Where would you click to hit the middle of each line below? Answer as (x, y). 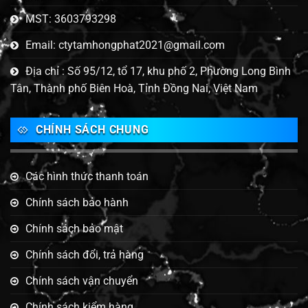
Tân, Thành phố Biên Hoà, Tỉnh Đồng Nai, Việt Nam (134, 88)
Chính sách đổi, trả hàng (85, 255)
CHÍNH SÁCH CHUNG (92, 129)
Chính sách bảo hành (77, 203)
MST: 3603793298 (71, 19)
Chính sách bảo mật (74, 229)
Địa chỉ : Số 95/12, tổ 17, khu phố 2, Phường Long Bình (158, 71)
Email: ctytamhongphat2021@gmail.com (125, 45)
